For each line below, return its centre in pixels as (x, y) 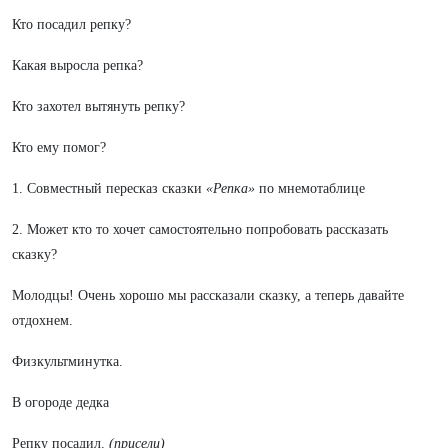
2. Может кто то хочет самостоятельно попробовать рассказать (200, 229)
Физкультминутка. (67, 361)
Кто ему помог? (59, 147)
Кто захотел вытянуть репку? (98, 106)
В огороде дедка (60, 402)
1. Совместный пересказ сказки (109, 188)
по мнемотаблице (310, 188)
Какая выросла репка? (77, 65)
